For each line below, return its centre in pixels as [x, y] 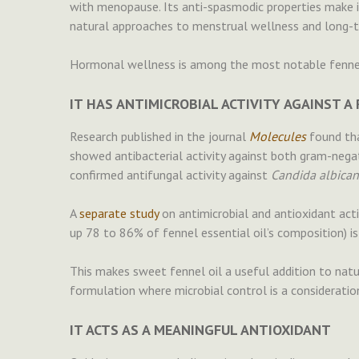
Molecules [278, 137]
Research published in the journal [159, 137]
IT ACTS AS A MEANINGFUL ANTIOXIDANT [200, 330]
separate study [119, 214]
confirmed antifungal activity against [170, 175]
